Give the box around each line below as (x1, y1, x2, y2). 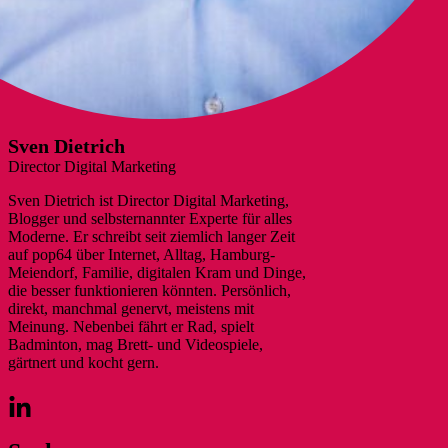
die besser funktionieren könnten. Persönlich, (8, 281, 291, 299)
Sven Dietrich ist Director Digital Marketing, (8, 191, 289, 209)
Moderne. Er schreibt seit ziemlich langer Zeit (8, 227, 295, 245)
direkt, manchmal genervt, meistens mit (8, 299, 254, 317)
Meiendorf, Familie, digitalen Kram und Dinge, (8, 263, 306, 281)
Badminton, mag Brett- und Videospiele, (8, 335, 263, 353)
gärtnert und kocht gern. (8, 353, 159, 371)
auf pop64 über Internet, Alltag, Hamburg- (8, 245, 275, 263)
